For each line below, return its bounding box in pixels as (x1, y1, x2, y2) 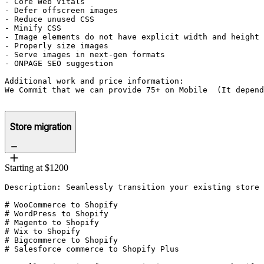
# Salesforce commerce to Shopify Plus (5, 245, 179, 254)
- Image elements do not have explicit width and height (5, 32, 259, 41)
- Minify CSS (5, 23, 61, 32)
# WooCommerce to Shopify (5, 200, 118, 210)
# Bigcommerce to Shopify (5, 236, 118, 245)
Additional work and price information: (5, 76, 184, 85)
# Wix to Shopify (5, 227, 80, 236)
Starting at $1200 (5, 163, 68, 173)
